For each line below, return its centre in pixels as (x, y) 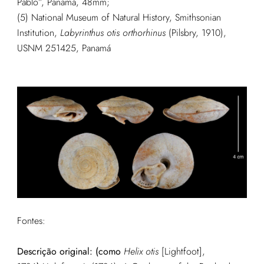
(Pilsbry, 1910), (196, 33)
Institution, (37, 33)
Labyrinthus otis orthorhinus (111, 33)
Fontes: (31, 220)
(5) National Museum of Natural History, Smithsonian (119, 18)
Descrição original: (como (70, 251)
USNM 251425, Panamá (64, 48)
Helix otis (141, 251)
